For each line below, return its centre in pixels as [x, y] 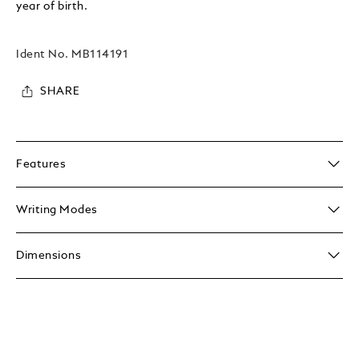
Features [41, 164]
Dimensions [48, 255]
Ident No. [44, 54]
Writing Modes [57, 210]
